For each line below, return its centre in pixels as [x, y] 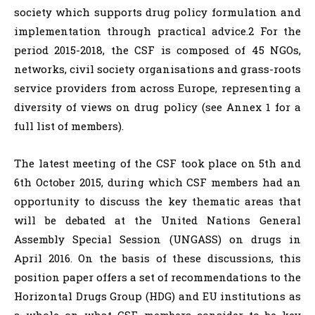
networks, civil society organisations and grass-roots [157, 69]
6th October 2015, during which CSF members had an [157, 182]
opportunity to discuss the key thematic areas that [157, 201]
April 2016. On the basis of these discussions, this [157, 258]
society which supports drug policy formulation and [157, 12]
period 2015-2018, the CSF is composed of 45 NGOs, [157, 50]
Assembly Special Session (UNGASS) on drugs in [157, 239]
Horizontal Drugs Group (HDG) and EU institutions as [157, 296]
